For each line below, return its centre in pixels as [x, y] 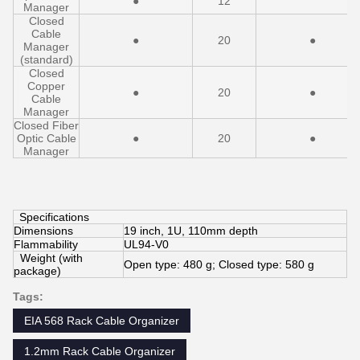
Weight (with [48, 258]
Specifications [53, 217]
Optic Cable [46, 138]
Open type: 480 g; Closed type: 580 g [219, 264]
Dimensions [43, 231]
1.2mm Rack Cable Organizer [100, 351]
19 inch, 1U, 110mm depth [191, 231]
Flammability [46, 244]
